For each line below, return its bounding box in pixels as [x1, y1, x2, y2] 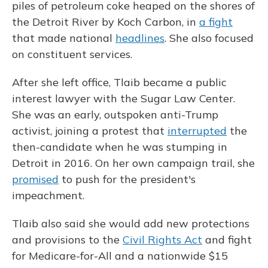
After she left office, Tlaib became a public [12, 75, 227, 90]
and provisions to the [12, 233, 123, 247]
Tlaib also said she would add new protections [12, 217, 249, 231]
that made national [12, 31, 115, 45]
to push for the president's [59, 172, 196, 187]
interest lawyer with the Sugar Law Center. [12, 92, 235, 106]
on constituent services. [12, 47, 132, 62]
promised [12, 172, 59, 187]
